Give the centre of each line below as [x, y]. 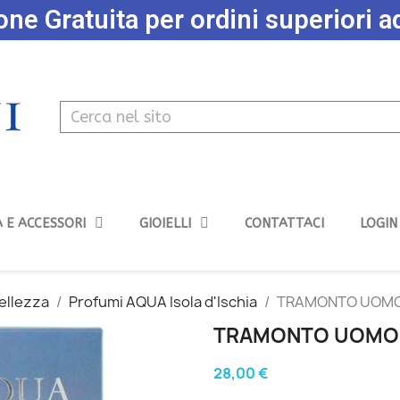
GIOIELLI [165, 223]
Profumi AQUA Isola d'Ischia [163, 301]
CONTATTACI [284, 223]
